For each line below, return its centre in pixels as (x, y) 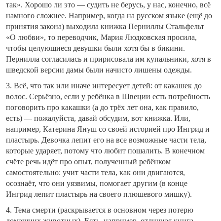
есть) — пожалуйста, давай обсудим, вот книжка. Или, (98, 118)
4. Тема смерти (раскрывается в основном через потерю (100, 210)
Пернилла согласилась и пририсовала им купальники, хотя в (109, 59)
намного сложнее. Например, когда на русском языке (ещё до (109, 16)
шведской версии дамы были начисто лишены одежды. (99, 70)
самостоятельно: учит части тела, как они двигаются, (95, 173)
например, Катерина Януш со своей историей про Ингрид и (108, 129)
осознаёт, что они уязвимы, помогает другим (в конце (97, 184)
